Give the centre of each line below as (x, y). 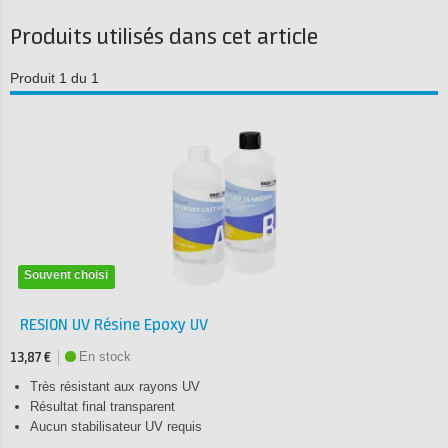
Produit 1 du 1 (54, 78)
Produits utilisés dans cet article (164, 38)
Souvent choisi (66, 275)
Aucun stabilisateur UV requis (116, 426)
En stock (105, 356)
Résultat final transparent (102, 406)
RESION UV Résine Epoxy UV (114, 325)
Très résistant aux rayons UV (115, 386)
